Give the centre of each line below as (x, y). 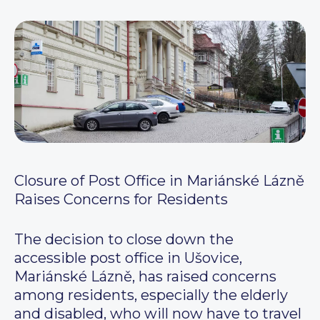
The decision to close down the (124, 240)
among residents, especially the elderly (151, 295)
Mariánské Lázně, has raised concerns (145, 277)
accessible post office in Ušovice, (128, 258)
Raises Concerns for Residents (121, 200)
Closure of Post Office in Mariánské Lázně (159, 181)
